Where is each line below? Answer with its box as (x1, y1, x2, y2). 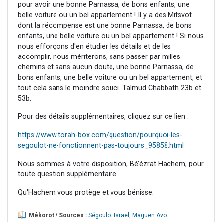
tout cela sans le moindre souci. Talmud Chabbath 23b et (18, 84, 201, 93)
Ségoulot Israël (88, 212, 129, 219)
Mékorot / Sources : (29, 212, 87, 219)
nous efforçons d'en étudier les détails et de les (18, 42, 171, 51)
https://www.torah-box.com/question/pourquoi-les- (18, 131, 182, 140)
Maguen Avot (132, 212, 168, 219)
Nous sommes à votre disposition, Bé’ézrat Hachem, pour (18, 160, 204, 168)
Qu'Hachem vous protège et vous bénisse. (18, 188, 154, 197)
